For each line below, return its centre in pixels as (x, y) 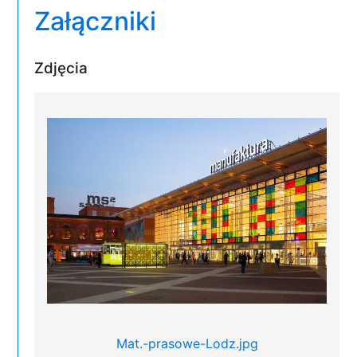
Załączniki (96, 22)
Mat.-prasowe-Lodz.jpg (187, 344)
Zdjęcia (61, 68)
